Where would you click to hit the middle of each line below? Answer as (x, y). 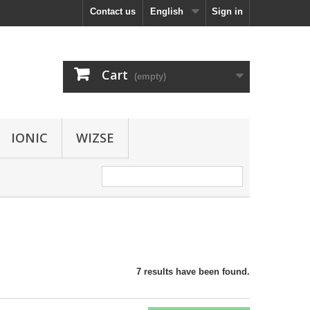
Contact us (113, 11)
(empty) (150, 76)
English (167, 11)
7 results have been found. (193, 271)
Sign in (227, 11)
